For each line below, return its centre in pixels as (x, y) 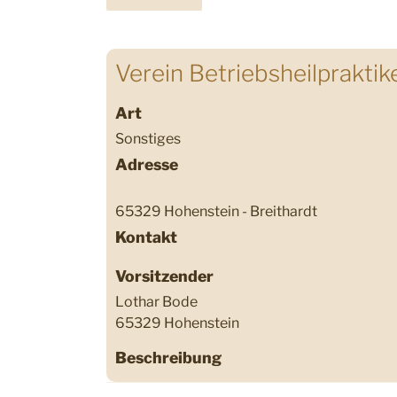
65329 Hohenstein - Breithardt (216, 211)
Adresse (147, 164)
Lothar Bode (156, 301)
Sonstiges (148, 138)
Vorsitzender (164, 276)
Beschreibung (168, 357)
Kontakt (146, 237)
